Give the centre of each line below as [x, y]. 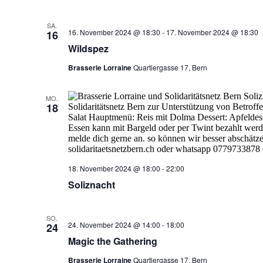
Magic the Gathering [112, 241]
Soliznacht [91, 185]
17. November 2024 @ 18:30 [212, 32]
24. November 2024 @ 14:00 [114, 225]
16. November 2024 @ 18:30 [114, 32]
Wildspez [88, 48]
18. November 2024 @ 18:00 [114, 168]
